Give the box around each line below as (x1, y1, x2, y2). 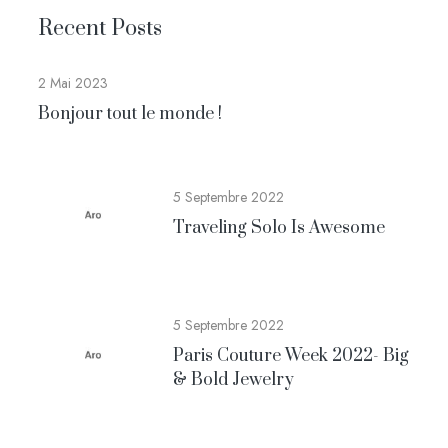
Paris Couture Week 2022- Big (173, 345, 409, 368)
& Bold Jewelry (173, 369, 294, 392)
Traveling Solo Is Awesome (173, 217, 385, 240)
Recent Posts (38, 15, 162, 43)
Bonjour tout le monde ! (38, 103, 222, 126)
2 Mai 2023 (38, 73, 108, 94)
